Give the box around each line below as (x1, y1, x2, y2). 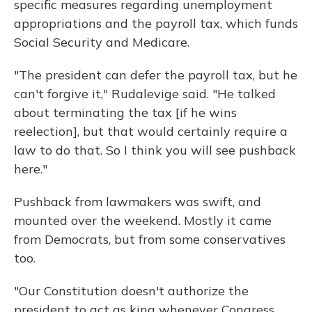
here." (14, 161, 47, 178)
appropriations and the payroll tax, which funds (14, 15, 298, 32)
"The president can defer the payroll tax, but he (14, 67, 297, 84)
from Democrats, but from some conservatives (14, 231, 286, 248)
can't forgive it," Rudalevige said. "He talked (14, 86, 276, 102)
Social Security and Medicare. (14, 34, 189, 51)
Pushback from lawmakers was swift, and (14, 194, 261, 210)
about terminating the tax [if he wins (14, 104, 237, 121)
